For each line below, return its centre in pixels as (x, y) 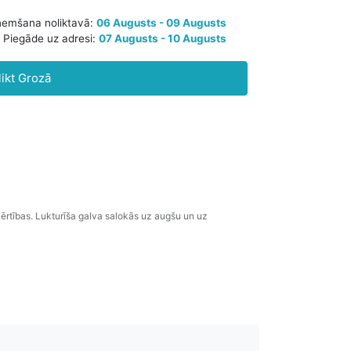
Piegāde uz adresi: (135, 82)
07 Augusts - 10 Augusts (259, 82)
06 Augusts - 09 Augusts (257, 65)
